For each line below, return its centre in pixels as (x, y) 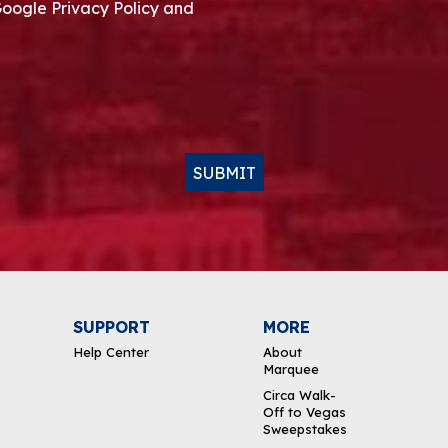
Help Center (111, 351)
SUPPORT (111, 327)
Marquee (291, 368)
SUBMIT (224, 172)
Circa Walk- (300, 394)
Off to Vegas (305, 411)
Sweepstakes (305, 428)
